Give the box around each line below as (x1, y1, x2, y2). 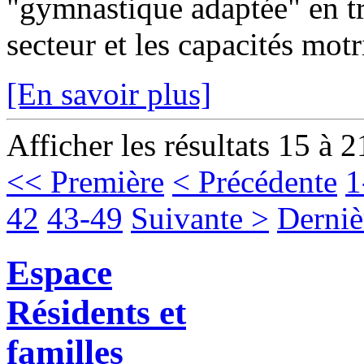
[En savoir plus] (6, 76, 211, 111)
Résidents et (6, 292, 186, 331)
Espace (6, 253, 112, 292)
